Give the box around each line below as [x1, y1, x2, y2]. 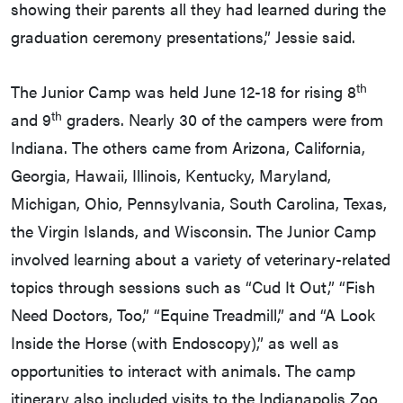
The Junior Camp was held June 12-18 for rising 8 [11, 80, 356, 103]
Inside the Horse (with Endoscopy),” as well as [11, 331, 339, 354]
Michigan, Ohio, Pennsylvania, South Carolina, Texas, [11, 192, 387, 215]
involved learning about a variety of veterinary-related [11, 247, 390, 271]
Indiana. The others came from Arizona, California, [11, 136, 365, 159]
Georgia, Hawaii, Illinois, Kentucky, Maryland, [11, 164, 331, 187]
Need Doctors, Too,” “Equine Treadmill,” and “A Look [11, 303, 375, 327]
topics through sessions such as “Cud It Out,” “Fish [11, 275, 375, 299]
